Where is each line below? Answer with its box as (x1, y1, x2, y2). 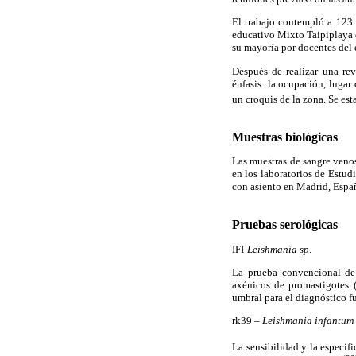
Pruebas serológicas (232, 218, 338, 232)
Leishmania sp (247, 242, 309, 255)
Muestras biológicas (232, 130, 338, 145)
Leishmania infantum (262, 315, 354, 327)
